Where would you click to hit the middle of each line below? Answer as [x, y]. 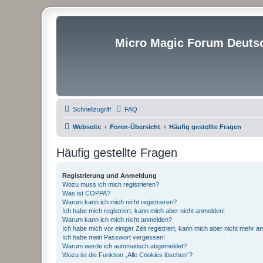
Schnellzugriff [92, 109]
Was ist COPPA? [86, 193]
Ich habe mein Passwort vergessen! [114, 237]
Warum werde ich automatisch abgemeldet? [124, 246]
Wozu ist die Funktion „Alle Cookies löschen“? [127, 255]
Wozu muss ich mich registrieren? [111, 184]
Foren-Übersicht [135, 127]
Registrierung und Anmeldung [109, 176]
